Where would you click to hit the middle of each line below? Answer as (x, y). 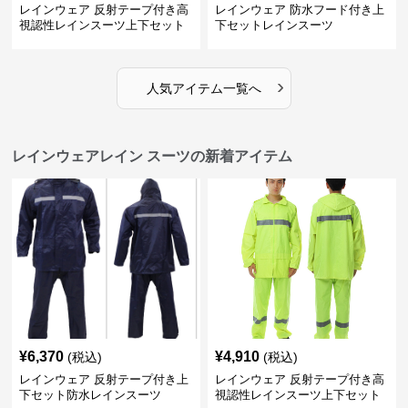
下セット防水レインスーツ (91, 395)
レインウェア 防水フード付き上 (299, 10)
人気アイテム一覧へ (204, 88)
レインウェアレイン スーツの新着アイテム (153, 156)
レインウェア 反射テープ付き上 (104, 379)
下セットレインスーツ (274, 25)
